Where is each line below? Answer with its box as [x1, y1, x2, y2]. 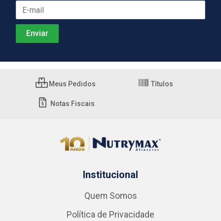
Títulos [149, 80, 173, 88]
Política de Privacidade [67, 210, 154, 220]
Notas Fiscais [48, 100, 95, 108]
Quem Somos [84, 191, 137, 201]
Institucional [83, 169, 138, 181]
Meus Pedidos [47, 80, 96, 88]
